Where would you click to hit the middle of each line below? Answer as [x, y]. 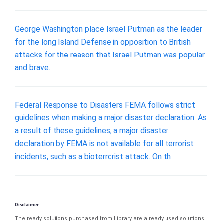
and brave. [32, 67]
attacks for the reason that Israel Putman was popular [110, 55]
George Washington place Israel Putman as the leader [109, 29]
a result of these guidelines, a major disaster [92, 131]
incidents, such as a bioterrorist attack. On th [93, 157]
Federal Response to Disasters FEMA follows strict [105, 105]
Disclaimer [27, 204]
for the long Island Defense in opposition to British [103, 42]
